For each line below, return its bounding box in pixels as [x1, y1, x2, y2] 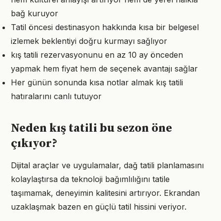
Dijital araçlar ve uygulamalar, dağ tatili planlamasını [11, 160, 204, 170]
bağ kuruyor [11, 8, 58, 18]
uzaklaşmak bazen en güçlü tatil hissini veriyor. [11, 202, 186, 212]
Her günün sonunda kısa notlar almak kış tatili [11, 77, 183, 87]
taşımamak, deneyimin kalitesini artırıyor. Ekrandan [11, 188, 200, 198]
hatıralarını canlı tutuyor [11, 91, 102, 101]
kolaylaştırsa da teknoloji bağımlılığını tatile [11, 174, 170, 184]
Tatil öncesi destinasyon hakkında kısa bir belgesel [11, 22, 199, 32]
